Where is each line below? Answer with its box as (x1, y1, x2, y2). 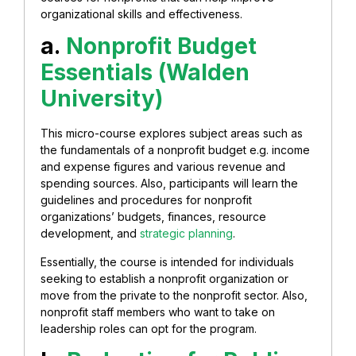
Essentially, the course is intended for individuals (41, 254, 294, 269)
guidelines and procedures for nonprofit (41, 193, 252, 207)
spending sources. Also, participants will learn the (41, 176, 298, 191)
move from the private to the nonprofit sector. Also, (41, 288, 308, 302)
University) (41, 85, 163, 113)
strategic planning (140, 226, 233, 241)
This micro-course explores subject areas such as (41, 126, 303, 141)
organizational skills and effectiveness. (41, 6, 246, 21)
